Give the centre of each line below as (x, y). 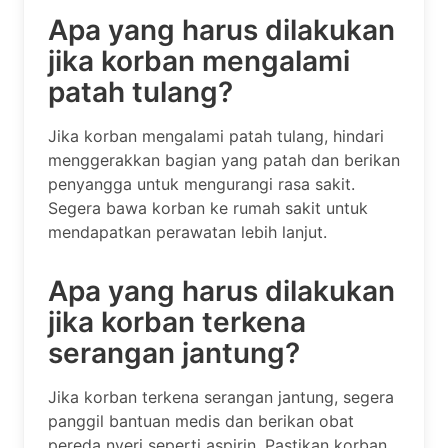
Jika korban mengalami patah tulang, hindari (216, 135)
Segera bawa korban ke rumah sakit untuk (208, 207)
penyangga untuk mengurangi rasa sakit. (201, 183)
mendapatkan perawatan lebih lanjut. (187, 231)
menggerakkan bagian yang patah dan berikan (224, 159)
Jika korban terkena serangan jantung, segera (221, 396)
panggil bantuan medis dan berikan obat (201, 420)
